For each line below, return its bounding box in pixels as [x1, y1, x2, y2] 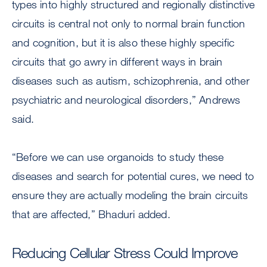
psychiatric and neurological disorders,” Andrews [12, 93, 241, 107]
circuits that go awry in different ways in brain [12, 55, 223, 69]
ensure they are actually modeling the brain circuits [12, 188, 249, 202]
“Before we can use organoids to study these [12, 150, 224, 164]
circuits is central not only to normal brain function [12, 17, 246, 30]
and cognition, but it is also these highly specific [12, 36, 235, 49]
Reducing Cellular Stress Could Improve [12, 244, 238, 262]
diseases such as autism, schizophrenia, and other [12, 74, 250, 88]
